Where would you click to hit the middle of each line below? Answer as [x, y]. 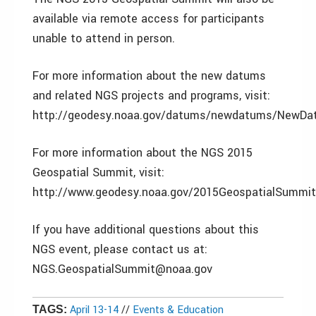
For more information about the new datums [149, 76]
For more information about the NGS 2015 [142, 153]
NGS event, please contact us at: [120, 249]
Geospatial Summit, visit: [98, 172]
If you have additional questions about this [146, 230]
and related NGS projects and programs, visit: [151, 96]
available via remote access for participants [148, 19]
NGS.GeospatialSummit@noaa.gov [122, 269]
